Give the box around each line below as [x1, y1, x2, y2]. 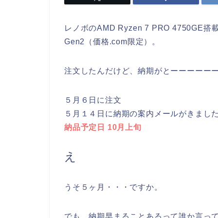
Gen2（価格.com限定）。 [64, 37, 160, 46]
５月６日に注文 [64, 96, 122, 105]
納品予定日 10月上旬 [64, 123, 142, 132]
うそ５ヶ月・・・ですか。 [64, 183, 163, 192]
